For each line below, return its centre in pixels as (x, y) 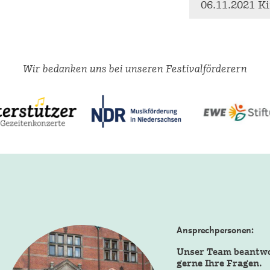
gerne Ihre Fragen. (220, 263)
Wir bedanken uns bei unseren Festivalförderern (135, 68)
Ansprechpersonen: (215, 230)
